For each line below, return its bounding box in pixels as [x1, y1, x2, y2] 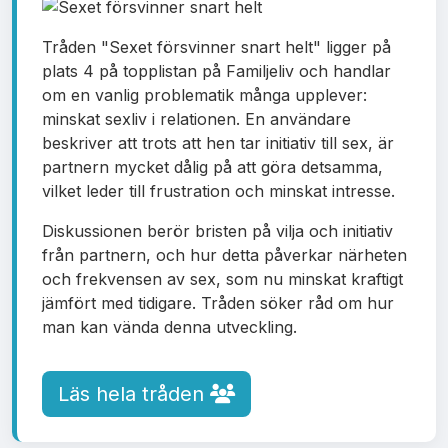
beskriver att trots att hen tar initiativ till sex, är [42, 133, 394, 153]
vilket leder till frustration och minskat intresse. [42, 181, 395, 201]
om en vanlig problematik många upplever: [42, 85, 367, 105]
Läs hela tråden [58, 382, 210, 406]
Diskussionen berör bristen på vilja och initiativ [42, 221, 393, 241]
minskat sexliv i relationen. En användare [42, 109, 351, 129]
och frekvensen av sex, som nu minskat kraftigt [42, 269, 403, 289]
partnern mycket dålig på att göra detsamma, [42, 157, 383, 177]
